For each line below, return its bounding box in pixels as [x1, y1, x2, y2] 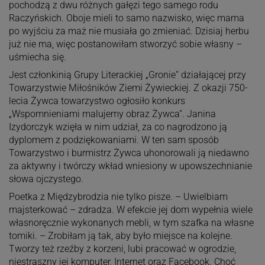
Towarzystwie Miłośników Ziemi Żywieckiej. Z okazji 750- [8, 82, 248, 94]
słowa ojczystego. [8, 173, 83, 185]
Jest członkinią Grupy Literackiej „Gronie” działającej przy [8, 69, 246, 81]
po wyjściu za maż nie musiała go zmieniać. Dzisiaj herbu [8, 25, 249, 37]
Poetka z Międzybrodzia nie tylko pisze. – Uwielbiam [8, 191, 228, 203]
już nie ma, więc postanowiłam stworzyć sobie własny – [8, 38, 242, 50]
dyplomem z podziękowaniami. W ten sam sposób [8, 134, 219, 146]
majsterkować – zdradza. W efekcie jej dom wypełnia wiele [8, 204, 253, 216]
